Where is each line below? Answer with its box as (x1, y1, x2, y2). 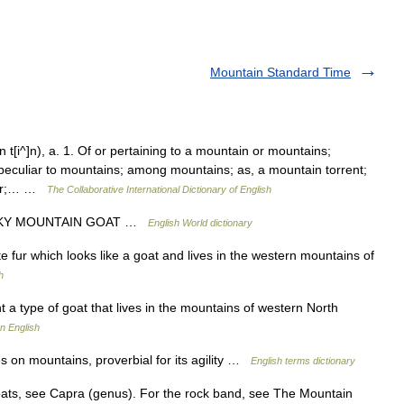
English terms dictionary (251, 355, 355, 366)
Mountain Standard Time (210, 65, 351, 79)
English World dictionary (148, 217, 252, 228)
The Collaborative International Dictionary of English (47, 184, 271, 195)
